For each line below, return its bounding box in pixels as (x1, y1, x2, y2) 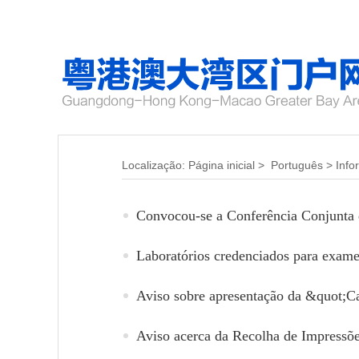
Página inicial (188, 159, 255, 171)
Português (271, 159, 323, 171)
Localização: (122, 159, 188, 171)
